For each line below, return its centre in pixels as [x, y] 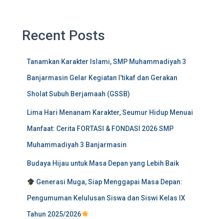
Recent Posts [64, 36]
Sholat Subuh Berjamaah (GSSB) [78, 94]
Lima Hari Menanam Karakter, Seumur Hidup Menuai [110, 113]
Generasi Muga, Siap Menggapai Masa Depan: [108, 182]
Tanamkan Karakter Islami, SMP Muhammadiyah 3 [107, 62]
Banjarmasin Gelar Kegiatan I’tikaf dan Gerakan [102, 78]
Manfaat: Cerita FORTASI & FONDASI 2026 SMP [100, 129]
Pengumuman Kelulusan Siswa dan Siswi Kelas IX [106, 198]
